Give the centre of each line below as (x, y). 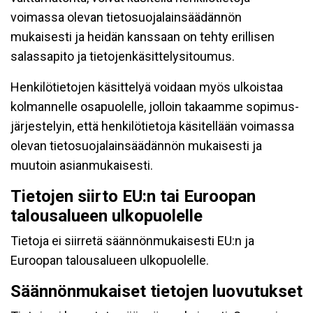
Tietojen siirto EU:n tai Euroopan (133, 196)
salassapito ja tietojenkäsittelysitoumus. (123, 56)
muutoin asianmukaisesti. (82, 165)
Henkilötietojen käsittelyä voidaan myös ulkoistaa (147, 87)
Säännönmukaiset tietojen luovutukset (156, 291)
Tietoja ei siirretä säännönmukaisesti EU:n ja (132, 241)
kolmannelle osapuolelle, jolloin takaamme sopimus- (155, 107)
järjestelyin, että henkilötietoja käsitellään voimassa (152, 126)
